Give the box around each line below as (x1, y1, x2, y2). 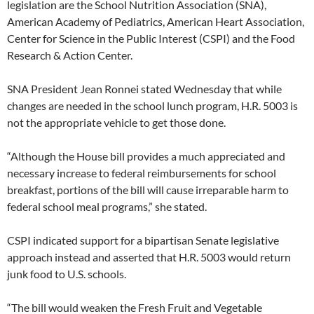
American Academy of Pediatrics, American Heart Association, (7, 15, 304, 28)
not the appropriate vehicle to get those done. (7, 116, 226, 129)
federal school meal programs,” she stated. (7, 200, 207, 213)
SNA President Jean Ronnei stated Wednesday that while (7, 82, 282, 95)
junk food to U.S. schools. (7, 267, 126, 280)
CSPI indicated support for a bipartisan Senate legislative (7, 233, 279, 247)
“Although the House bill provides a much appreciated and (7, 149, 285, 163)
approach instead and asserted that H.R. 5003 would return (7, 250, 291, 264)
